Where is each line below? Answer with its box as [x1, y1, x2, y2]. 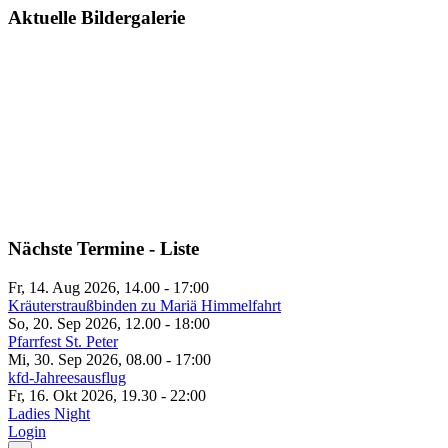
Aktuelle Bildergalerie [8, 6, 185, 28]
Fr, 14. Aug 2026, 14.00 [8, 278, 160, 296]
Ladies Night [8, 404, 90, 422]
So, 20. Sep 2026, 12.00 [8, 314, 161, 332]
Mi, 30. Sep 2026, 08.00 [8, 350, 162, 368]
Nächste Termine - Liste [8, 238, 199, 259]
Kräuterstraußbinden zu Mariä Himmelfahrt [8, 296, 281, 314]
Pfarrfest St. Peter [8, 332, 118, 350]
